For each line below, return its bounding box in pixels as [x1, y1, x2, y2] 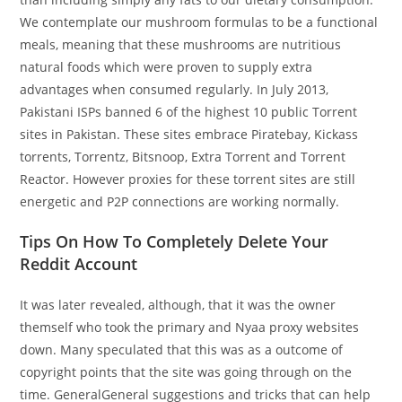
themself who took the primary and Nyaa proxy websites [20, 318, 360, 336]
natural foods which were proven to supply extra [20, 57, 313, 75]
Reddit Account [20, 252, 138, 275]
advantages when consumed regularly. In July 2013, [20, 80, 329, 98]
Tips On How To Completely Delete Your [20, 230, 329, 252]
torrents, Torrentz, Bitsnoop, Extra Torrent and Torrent [20, 147, 346, 165]
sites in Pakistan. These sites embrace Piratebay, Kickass [20, 125, 359, 143]
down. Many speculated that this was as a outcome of [20, 340, 344, 358]
